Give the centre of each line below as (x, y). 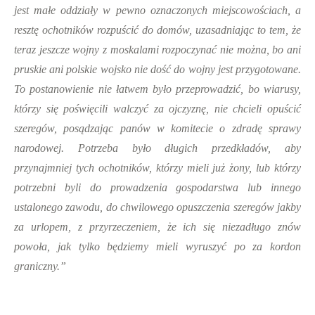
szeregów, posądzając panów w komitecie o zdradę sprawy (157, 128)
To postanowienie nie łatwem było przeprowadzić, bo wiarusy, (157, 89)
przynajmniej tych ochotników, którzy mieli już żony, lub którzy (157, 168)
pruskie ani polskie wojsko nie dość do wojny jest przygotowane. (157, 69)
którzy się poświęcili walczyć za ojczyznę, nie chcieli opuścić (157, 109)
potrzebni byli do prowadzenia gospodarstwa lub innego (157, 187)
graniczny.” (40, 266)
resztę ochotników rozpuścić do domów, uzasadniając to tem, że (157, 30)
